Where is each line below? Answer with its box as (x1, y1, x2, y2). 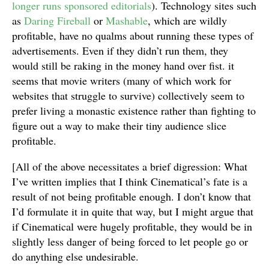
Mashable (106, 13, 148, 28)
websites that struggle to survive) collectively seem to (12, 88, 244, 103)
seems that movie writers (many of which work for (12, 73, 231, 88)
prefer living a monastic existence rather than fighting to (12, 103, 256, 118)
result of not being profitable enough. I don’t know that (12, 189, 251, 204)
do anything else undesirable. (12, 249, 139, 264)
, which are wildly (148, 13, 227, 28)
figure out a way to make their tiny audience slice (12, 118, 226, 133)
